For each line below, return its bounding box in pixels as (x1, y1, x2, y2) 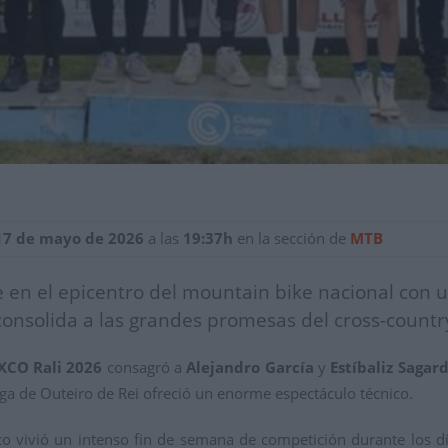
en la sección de (233, 227, 350, 249)
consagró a (102, 356, 187, 378)
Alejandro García (186, 356, 314, 378)
